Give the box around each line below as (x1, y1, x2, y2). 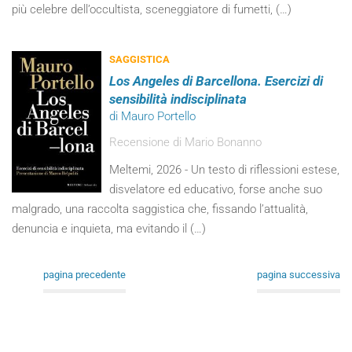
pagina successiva (257, 269, 340, 280)
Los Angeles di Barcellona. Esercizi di (109, 73, 324, 89)
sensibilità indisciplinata (109, 91, 247, 107)
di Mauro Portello (109, 109, 196, 123)
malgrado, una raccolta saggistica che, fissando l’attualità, (12, 202, 308, 216)
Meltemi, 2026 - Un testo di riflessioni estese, (109, 163, 340, 177)
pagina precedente (43, 269, 126, 280)
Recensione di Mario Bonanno (109, 135, 262, 149)
